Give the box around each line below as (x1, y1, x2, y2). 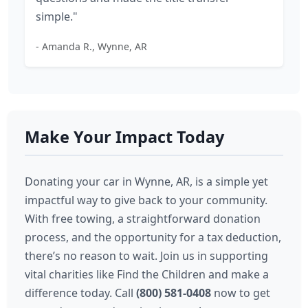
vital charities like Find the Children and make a (25, 267, 269, 282)
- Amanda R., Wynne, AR (36, 40, 147, 53)
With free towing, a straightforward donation (25, 211, 261, 226)
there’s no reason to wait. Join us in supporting (25, 248, 268, 263)
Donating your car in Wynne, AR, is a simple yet (25, 174, 268, 189)
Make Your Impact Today (25, 126, 224, 148)
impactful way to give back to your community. (25, 192, 267, 208)
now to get (211, 285, 270, 300)
